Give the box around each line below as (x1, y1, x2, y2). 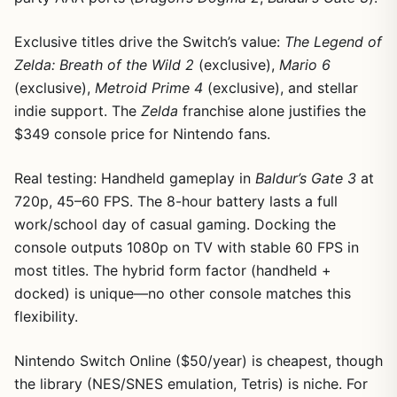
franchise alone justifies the (178, 102, 366, 121)
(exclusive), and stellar (203, 79, 358, 97)
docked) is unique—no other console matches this (14, 284, 351, 303)
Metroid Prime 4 (95, 79, 203, 97)
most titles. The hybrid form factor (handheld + (14, 261, 331, 280)
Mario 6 (279, 56, 331, 74)
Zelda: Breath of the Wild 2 (14, 56, 194, 74)
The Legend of (284, 33, 382, 51)
